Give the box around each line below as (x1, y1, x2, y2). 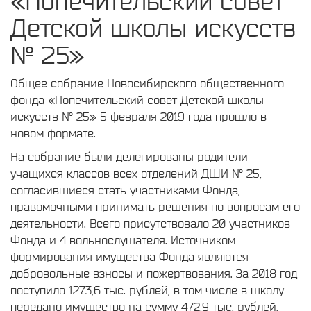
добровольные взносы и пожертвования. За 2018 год (10, 267, 297, 280)
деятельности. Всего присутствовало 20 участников (10, 217, 290, 230)
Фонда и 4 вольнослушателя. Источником (10, 233, 235, 246)
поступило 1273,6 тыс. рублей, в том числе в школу (10, 283, 284, 296)
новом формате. (10, 126, 96, 140)
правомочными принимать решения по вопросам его (10, 200, 300, 213)
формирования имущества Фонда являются (10, 250, 249, 263)
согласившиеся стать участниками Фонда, (10, 183, 240, 196)
